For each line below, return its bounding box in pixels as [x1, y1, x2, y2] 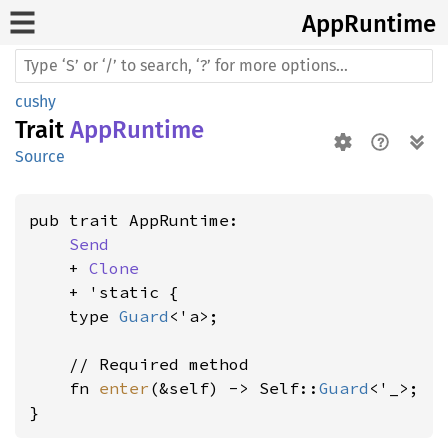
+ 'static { [29, 282, 179, 302]
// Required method [29, 354, 249, 374]
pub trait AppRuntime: [29, 210, 239, 230]
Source [15, 147, 65, 166]
